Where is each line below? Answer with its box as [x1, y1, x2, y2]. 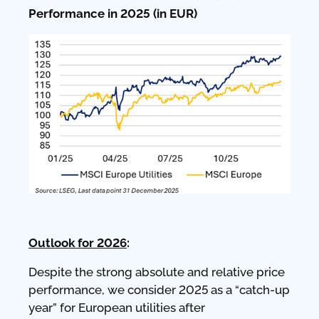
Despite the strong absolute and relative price [28, 265, 285, 280]
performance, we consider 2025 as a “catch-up [28, 283, 290, 298]
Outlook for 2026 [28, 236, 127, 251]
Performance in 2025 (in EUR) [28, 6, 197, 21]
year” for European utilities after [28, 300, 205, 315]
